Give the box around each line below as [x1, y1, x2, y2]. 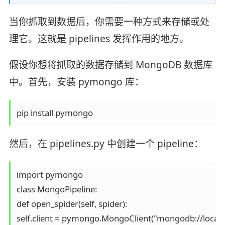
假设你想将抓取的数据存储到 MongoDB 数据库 [9, 58, 212, 71]
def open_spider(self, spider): [16, 197, 127, 209]
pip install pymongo [16, 106, 93, 119]
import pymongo [16, 168, 83, 180]
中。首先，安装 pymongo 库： [9, 75, 144, 88]
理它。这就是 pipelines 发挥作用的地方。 [9, 32, 189, 46]
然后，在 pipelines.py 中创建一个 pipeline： [9, 137, 203, 150]
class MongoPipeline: [16, 183, 97, 195]
